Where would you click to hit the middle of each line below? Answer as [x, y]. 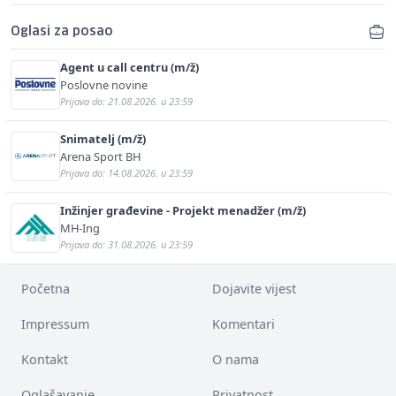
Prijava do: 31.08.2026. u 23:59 [126, 244]
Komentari [244, 324]
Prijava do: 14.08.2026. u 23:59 [126, 172]
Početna [46, 288]
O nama [236, 359]
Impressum [55, 324]
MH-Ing [80, 228]
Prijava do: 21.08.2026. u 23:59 [126, 101]
